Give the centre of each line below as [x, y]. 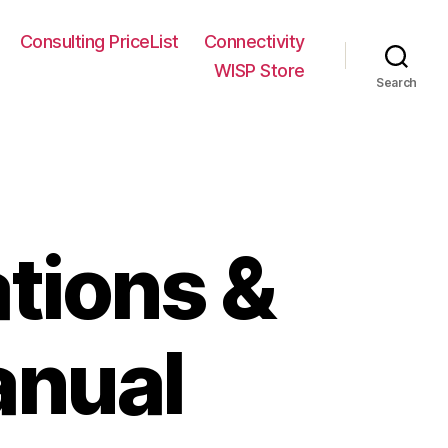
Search [396, 82]
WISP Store [259, 70]
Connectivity [254, 41]
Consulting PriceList [99, 41]
